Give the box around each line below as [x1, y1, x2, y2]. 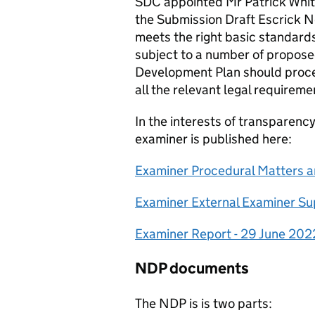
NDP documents [135, 259, 249, 278]
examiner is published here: [135, 131, 292, 148]
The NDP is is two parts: [135, 295, 272, 311]
